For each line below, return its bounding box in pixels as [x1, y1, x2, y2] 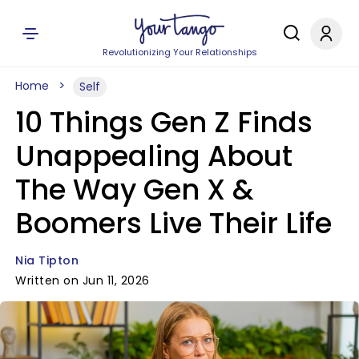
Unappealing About [15, 136, 292, 175]
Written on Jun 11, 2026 [15, 272, 150, 288]
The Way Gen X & [15, 170, 254, 209]
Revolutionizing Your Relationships [102, 46, 257, 58]
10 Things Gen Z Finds [15, 103, 313, 142]
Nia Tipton [15, 252, 79, 268]
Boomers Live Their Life [15, 204, 332, 243]
